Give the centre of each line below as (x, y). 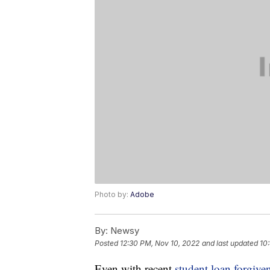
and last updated (230, 243)
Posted (107, 243)
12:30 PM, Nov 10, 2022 (160, 243)
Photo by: (112, 195)
